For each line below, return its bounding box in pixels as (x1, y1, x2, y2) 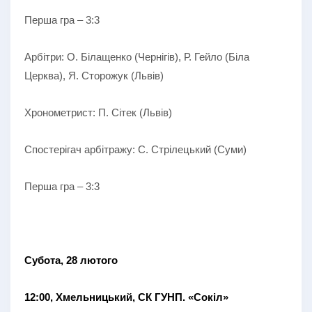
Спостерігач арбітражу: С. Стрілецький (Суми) (24, 143, 247, 155)
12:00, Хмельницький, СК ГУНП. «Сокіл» (24, 290, 228, 303)
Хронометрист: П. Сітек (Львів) (24, 106, 172, 118)
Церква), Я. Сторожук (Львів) (24, 69, 164, 81)
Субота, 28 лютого (24, 253, 118, 266)
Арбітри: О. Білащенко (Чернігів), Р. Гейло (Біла (24, 50, 249, 63)
